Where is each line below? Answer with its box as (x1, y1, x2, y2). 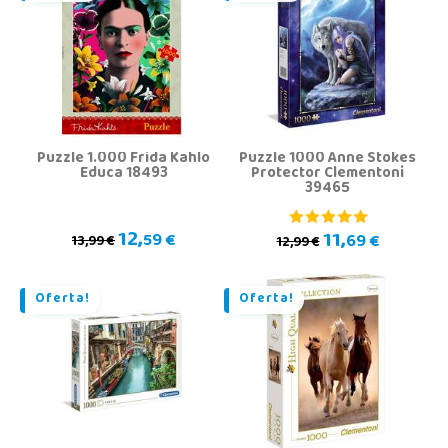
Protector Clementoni (251, 159, 404, 189)
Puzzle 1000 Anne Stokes (239, 144, 416, 174)
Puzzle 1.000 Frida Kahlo (37, 144, 210, 174)
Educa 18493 (79, 159, 168, 189)
